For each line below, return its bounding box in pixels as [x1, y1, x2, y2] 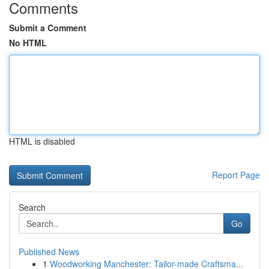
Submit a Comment [9, 22, 86, 34]
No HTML [9, 37, 47, 49]
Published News [19, 246, 79, 258]
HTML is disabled [9, 135, 75, 147]
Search [19, 201, 46, 213]
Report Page [212, 169, 260, 181]
